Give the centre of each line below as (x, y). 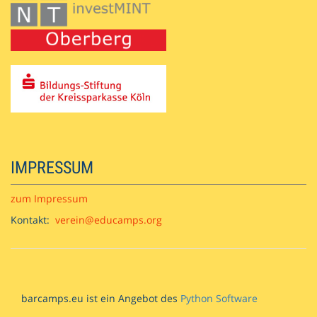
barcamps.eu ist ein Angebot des (101, 299)
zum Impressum (49, 199)
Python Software (219, 299)
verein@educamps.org (109, 220)
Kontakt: (33, 220)
